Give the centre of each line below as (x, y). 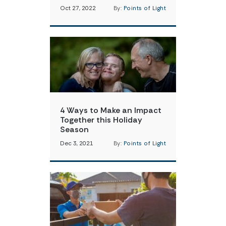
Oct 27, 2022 (78, 8)
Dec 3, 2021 (77, 144)
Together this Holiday (101, 120)
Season (74, 129)
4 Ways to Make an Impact (111, 110)
